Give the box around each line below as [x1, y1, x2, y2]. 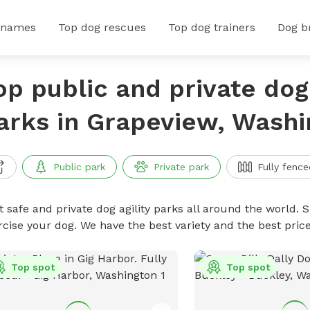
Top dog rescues [58, 21, 146, 34]
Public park [53, 161, 105, 172]
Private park [153, 161, 209, 172]
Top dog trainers [168, 21, 255, 34]
